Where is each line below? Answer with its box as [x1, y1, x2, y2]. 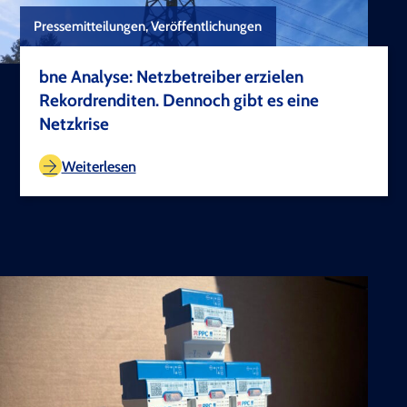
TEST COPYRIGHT [263, 134, 354, 150]
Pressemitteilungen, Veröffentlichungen [34, 18, 263, 35]
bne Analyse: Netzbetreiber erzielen [39, 66, 303, 88]
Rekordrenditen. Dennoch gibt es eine [39, 90, 319, 112]
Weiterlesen [61, 156, 136, 175]
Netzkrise [39, 114, 109, 135]
